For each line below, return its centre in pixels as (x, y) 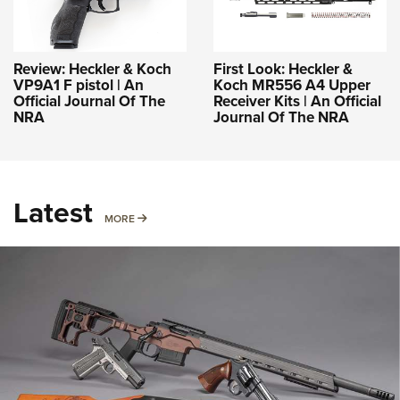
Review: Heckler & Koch (92, 68)
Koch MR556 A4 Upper (292, 84)
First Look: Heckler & (283, 68)
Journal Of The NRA (281, 117)
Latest (53, 212)
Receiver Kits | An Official (297, 100)
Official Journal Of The (89, 100)
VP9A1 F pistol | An (79, 84)
